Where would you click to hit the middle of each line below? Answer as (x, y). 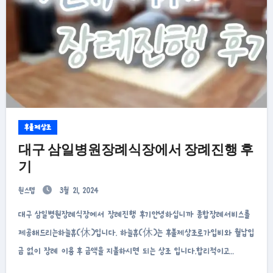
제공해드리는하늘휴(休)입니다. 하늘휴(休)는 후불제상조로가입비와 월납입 (136, 232)
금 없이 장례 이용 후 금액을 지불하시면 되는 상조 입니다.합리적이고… (126, 251)
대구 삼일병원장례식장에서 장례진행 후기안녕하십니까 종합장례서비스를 (22, 214)
